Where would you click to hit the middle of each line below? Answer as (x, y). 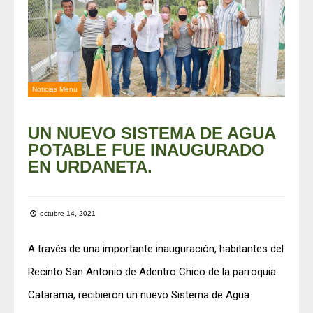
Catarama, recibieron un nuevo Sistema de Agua (139, 294)
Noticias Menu (55, 89)
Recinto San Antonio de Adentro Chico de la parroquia (152, 271)
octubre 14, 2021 (67, 213)
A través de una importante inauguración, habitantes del (156, 248)
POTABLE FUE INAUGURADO (146, 150)
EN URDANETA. (90, 166)
